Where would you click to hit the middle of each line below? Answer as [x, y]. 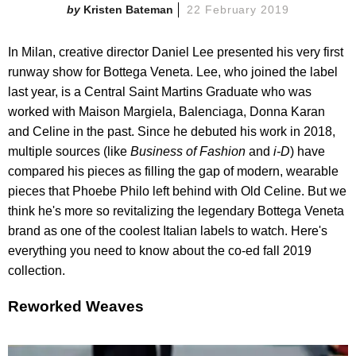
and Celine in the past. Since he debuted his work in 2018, [172, 131]
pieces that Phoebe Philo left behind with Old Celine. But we [177, 191]
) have [308, 151]
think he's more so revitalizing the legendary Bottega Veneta [176, 211]
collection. [37, 270]
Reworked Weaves [76, 307]
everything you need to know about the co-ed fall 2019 [160, 250]
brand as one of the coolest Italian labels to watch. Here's [168, 230]
